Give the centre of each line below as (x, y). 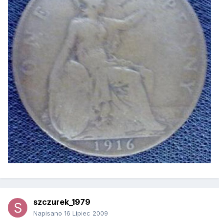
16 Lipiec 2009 (86, 213)
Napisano (49, 213)
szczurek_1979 (62, 202)
